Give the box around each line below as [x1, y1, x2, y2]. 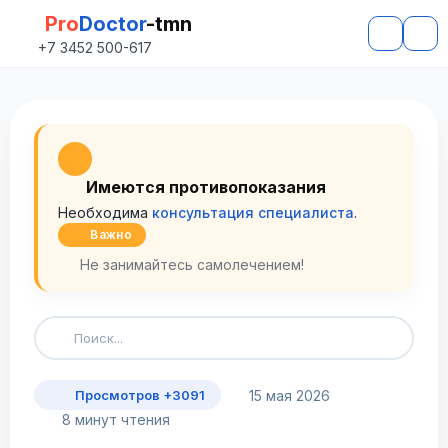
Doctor [79, 12, 146, 36]
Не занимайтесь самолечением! [75, 256, 304, 273]
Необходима [58, 204, 152, 221]
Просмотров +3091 [72, 387, 206, 403]
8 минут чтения [57, 411, 170, 428]
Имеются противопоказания [86, 177, 326, 197]
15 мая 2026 [244, 386, 330, 404]
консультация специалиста [152, 204, 354, 221]
